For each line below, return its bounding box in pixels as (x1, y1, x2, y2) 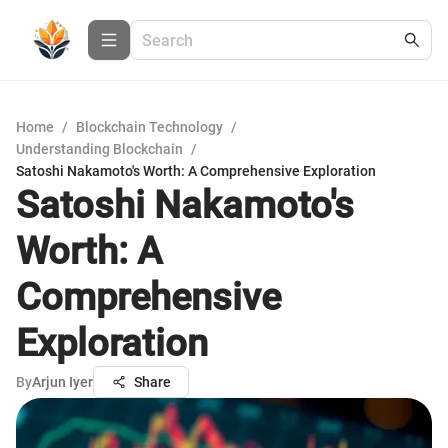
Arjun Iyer (32, 374, 93, 390)
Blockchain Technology (76, 119, 223, 135)
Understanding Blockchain (16, 141, 183, 157)
